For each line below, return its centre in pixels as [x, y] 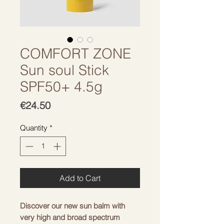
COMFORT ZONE [75, 53]
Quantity [34, 128]
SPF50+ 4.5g [61, 86]
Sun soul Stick [64, 70]
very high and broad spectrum [70, 217]
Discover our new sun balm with [72, 205]
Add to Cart [80, 178]
